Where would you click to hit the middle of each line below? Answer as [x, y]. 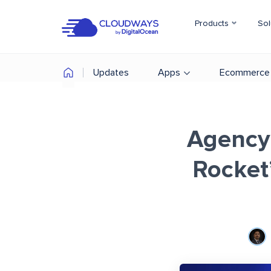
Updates [111, 73]
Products [213, 24]
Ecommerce [245, 73]
